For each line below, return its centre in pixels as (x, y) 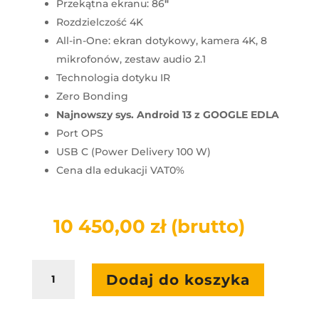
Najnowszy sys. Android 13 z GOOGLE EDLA (167, 115)
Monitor (51, 284)
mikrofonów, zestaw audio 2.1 (131, 59)
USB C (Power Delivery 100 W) (133, 152)
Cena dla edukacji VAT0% (120, 171)
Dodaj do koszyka (178, 279)
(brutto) (208, 227)
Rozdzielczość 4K (99, 22)
